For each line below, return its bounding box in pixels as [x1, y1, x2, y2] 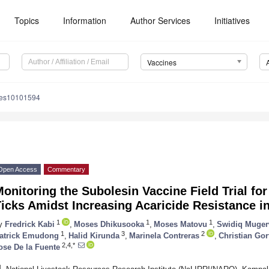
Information [63, 14, 107, 26]
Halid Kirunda [68, 231, 119, 240]
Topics [14, 14, 40, 26]
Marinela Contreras [129, 231, 199, 240]
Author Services [130, 14, 191, 26]
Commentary [47, 166, 85, 174]
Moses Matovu [154, 219, 207, 229]
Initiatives [214, 14, 250, 26]
